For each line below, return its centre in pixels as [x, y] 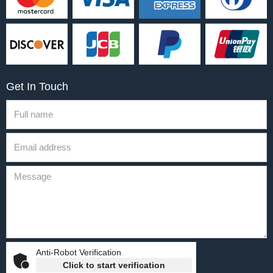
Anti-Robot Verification [79, 252]
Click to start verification [114, 265]
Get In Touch [37, 86]
